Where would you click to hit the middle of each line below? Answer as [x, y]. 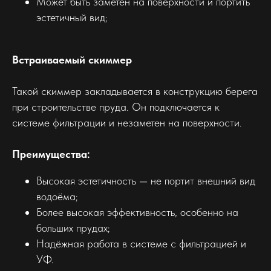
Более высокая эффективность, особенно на [137, 212]
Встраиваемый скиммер [72, 59]
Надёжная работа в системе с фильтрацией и [141, 243]
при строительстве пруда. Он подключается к [116, 106]
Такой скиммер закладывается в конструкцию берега [135, 91]
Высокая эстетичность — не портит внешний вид [146, 180]
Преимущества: [51, 154]
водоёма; [57, 196]
